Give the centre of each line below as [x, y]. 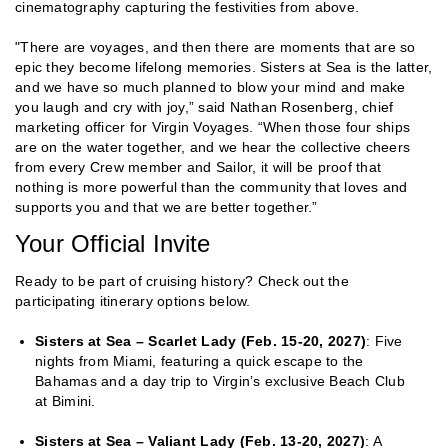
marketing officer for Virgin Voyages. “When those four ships [212, 127]
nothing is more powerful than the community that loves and [211, 187]
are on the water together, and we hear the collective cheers [212, 147]
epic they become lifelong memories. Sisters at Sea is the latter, [224, 67]
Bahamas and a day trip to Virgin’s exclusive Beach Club [220, 381]
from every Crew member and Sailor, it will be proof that [198, 167]
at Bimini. [65, 401]
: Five [384, 341]
